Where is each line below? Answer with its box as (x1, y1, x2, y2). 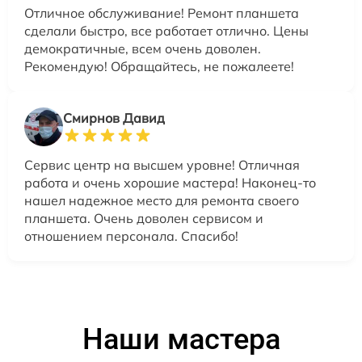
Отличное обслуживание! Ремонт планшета (24, 4, 299, 21)
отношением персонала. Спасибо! (24, 227, 238, 244)
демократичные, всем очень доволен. (24, 40, 261, 57)
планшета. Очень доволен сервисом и (24, 209, 263, 226)
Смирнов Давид (63, 109, 165, 126)
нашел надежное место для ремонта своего (24, 192, 299, 208)
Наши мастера (82, 322, 280, 356)
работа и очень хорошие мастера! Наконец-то (24, 174, 316, 191)
